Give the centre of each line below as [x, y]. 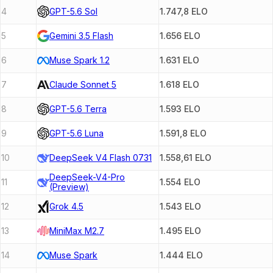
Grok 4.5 [66, 207]
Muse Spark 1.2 [80, 60]
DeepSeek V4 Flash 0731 [101, 158]
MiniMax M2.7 [77, 231]
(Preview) [69, 187]
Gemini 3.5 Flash [81, 36]
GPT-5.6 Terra [78, 109]
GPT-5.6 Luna [76, 133]
